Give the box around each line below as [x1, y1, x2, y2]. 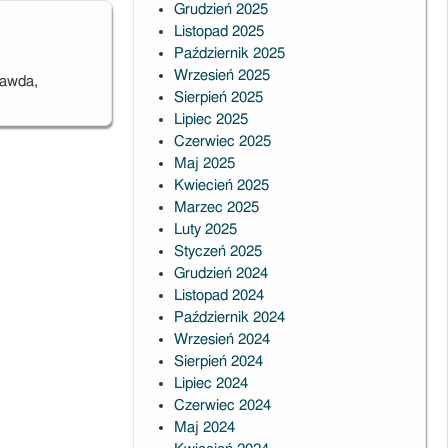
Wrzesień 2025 [173, 68, 270, 83]
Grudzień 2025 [173, 2, 268, 17]
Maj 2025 [173, 156, 235, 171]
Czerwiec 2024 [173, 398, 271, 413]
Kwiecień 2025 [173, 178, 269, 193]
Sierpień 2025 [173, 90, 263, 105]
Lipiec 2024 [173, 376, 248, 391]
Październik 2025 [173, 46, 285, 61]
